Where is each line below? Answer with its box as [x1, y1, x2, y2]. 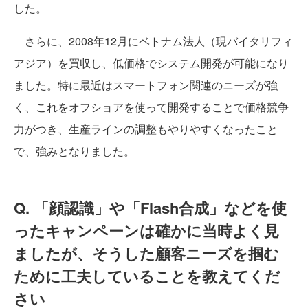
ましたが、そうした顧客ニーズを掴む [14, 242, 279, 265]
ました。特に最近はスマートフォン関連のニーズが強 [14, 77, 278, 93]
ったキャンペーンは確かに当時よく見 [14, 219, 279, 242]
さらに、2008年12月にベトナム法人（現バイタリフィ [14, 33, 293, 49]
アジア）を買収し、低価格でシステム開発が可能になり [14, 55, 289, 71]
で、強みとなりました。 [14, 143, 135, 159]
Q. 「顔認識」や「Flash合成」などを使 [14, 197, 287, 219]
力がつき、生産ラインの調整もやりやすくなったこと [14, 121, 278, 137]
